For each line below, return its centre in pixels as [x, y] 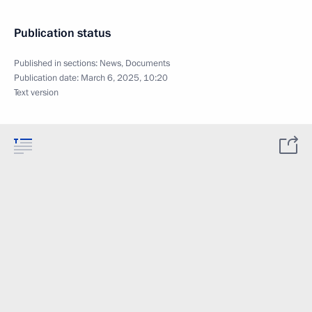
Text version [36, 93]
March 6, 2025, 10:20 [124, 78]
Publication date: [47, 78]
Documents [148, 63]
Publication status [62, 33]
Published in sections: [57, 63]
